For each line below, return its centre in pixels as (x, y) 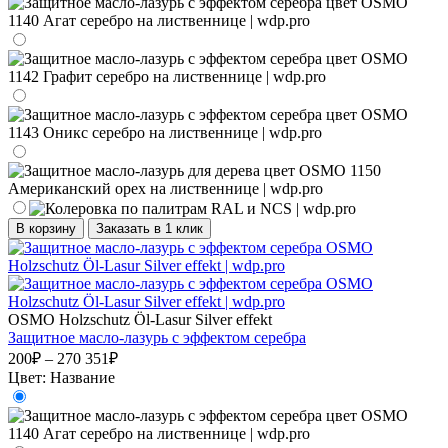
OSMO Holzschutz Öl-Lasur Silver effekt (140, 319)
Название (82, 377)
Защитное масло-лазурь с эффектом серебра (157, 337)
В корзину (46, 228)
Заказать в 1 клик (149, 228)
